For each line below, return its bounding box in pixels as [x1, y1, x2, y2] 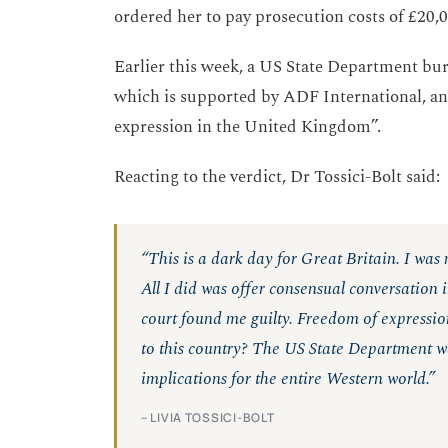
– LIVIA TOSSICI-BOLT [141, 409, 275, 427]
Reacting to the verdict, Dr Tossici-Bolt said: [114, 164, 440, 191]
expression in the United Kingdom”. [114, 114, 381, 141]
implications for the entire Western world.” [141, 366, 435, 393]
